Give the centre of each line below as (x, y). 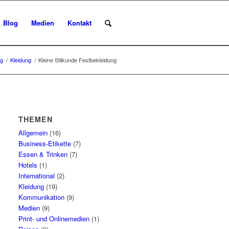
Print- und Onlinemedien (54, 219)
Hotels (28, 165)
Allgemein (33, 133)
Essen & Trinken (43, 154)
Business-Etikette (45, 143)
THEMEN (36, 119)
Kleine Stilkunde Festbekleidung (77, 60)
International (37, 176)
